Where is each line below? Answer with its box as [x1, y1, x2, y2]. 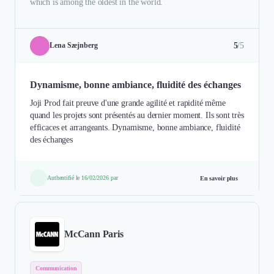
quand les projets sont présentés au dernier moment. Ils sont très [30, 110, 244, 120]
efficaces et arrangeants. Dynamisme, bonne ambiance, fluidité [30, 122, 240, 132]
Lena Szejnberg [50, 41, 98, 50]
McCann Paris [64, 228, 124, 239]
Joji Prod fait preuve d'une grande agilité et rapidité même [30, 98, 226, 108]
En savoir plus [199, 174, 238, 182]
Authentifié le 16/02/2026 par [47, 174, 118, 181]
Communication [35, 264, 77, 272]
